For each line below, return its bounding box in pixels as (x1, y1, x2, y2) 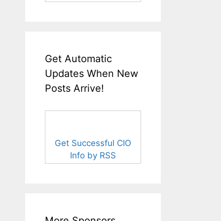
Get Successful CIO (55, 138, 131, 148)
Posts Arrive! (45, 82, 104, 95)
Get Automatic (45, 53, 112, 65)
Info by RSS (70, 150, 116, 161)
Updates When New (45, 68, 138, 80)
